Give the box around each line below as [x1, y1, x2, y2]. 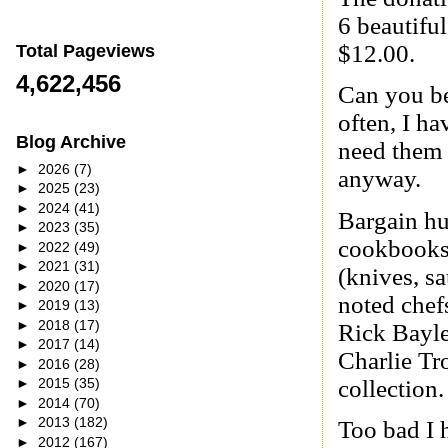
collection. [338, 374, 445, 402]
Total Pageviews [15, 40, 155, 61]
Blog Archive [15, 132, 126, 153]
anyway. [338, 165, 422, 193]
